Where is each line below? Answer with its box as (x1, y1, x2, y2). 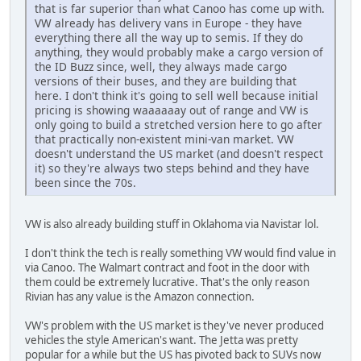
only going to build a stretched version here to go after (35, 116, 322, 132)
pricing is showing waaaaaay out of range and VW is (35, 102, 309, 118)
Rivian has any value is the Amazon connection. (25, 288, 255, 304)
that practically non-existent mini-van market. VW (35, 131, 294, 147)
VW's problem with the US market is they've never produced (25, 317, 324, 333)
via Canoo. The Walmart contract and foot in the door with (25, 259, 309, 275)
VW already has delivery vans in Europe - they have (35, 15, 302, 31)
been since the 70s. (35, 174, 136, 190)
